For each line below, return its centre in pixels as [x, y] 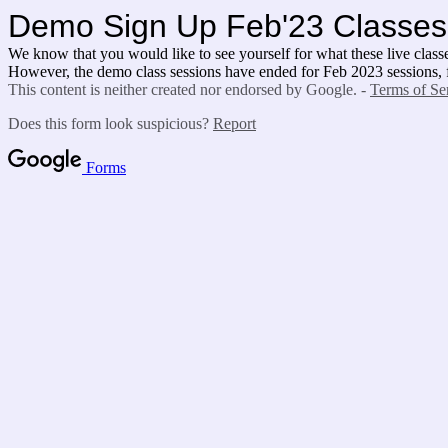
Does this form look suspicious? [110, 123]
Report [234, 123]
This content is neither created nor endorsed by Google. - [189, 89]
